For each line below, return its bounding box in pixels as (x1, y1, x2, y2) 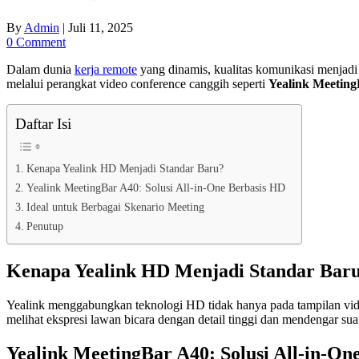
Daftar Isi (15, 115, 71, 132)
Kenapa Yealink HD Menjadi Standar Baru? (26, 161, 224, 175)
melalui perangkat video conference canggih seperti (6, 76, 268, 91)
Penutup (26, 219, 63, 232)
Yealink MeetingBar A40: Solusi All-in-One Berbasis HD (26, 180, 285, 194)
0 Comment (6, 34, 66, 49)
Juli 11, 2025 (68, 20, 133, 34)
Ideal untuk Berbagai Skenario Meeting (26, 200, 204, 213)
